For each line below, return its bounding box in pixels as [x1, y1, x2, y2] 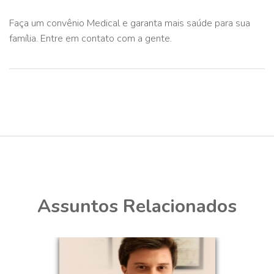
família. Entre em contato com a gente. [9, 31, 172, 45]
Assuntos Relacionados [37, 193, 237, 219]
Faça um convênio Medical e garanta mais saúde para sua [9, 16, 250, 30]
